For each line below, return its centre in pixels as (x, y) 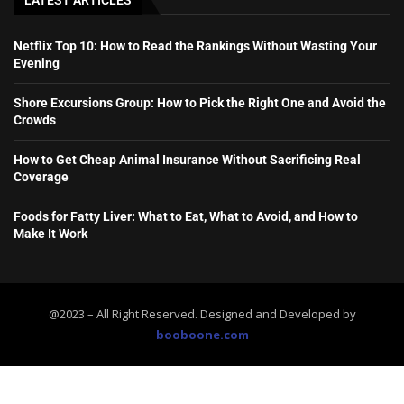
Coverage (41, 177)
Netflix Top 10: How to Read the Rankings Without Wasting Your (195, 46)
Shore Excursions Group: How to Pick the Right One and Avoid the (200, 103)
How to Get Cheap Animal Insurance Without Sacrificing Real (187, 160)
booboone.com (202, 335)
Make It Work (50, 234)
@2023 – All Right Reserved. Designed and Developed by (202, 314)
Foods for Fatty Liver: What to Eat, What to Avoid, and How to (186, 217)
